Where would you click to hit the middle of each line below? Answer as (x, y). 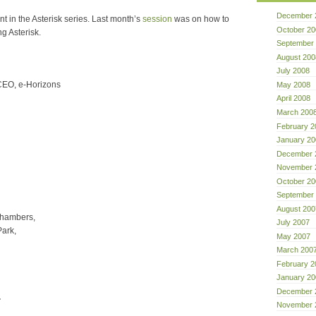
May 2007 (293, 236)
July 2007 (293, 223)
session (157, 19)
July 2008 (293, 71)
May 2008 (293, 84)
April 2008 (293, 98)
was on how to (201, 19)
